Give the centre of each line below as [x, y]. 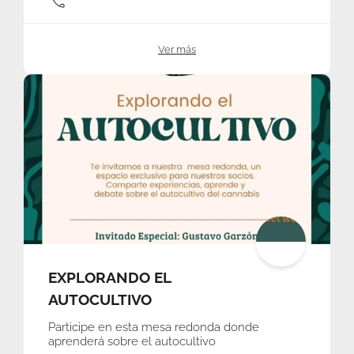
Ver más [177, 49]
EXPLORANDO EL [109, 277]
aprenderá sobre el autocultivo [132, 341]
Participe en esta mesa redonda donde [154, 327]
